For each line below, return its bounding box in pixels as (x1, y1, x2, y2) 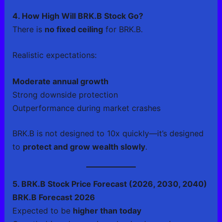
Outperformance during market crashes (12, 103, 161, 113)
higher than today (72, 205, 141, 216)
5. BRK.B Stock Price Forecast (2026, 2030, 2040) (12, 178, 207, 189)
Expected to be (12, 205, 73, 216)
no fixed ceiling (44, 24, 103, 34)
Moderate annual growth (12, 76, 109, 86)
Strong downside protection (12, 90, 118, 100)
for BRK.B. (103, 24, 143, 34)
